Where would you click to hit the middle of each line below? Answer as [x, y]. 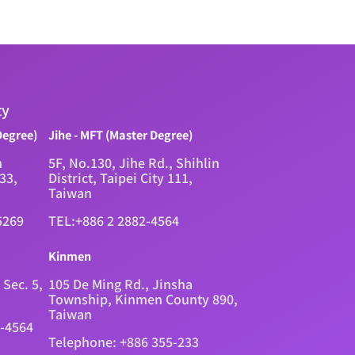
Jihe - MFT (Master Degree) [121, 134]
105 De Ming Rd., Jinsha [121, 283]
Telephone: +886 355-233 [124, 341]
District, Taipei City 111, [121, 177]
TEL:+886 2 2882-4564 [114, 220]
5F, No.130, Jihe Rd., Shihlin [134, 162]
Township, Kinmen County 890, [143, 298]
